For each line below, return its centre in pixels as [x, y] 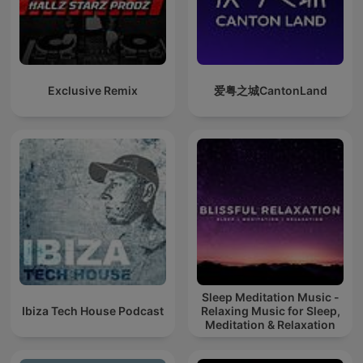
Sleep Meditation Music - [270, 297]
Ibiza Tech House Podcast [93, 311]
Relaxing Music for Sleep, [270, 311]
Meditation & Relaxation [270, 325]
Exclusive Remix [93, 91]
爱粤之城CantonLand [270, 91]
